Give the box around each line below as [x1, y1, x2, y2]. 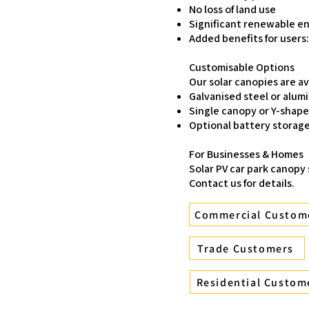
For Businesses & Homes [189, 147, 303, 161]
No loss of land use [189, 2, 276, 17]
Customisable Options [189, 60, 295, 74]
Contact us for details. [189, 176, 295, 190]
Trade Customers [197, 241, 294, 256]
